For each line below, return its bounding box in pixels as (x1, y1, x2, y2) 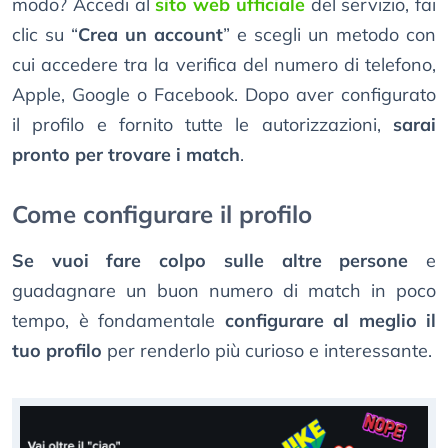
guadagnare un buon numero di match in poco (12, 278, 436, 302)
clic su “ (12, 22, 78, 46)
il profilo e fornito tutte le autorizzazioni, (12, 112, 393, 136)
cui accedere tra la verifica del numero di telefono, (12, 52, 436, 76)
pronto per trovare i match (12, 142, 240, 166)
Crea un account (78, 22, 223, 46)
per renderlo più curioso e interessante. (102, 338, 432, 362)
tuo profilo (12, 338, 102, 362)
